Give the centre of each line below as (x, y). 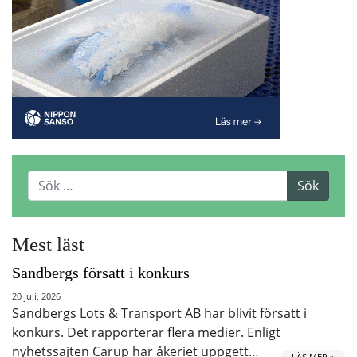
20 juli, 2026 (36, 296)
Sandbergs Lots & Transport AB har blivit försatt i (159, 313)
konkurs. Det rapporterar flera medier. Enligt (146, 332)
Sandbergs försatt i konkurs (101, 272)
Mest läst (48, 244)
